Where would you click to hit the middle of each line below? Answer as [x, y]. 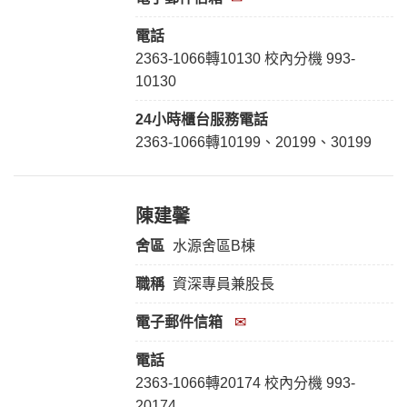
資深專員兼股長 [221, 284]
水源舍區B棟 [213, 246]
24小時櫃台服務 [187, 120]
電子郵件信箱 [179, 323]
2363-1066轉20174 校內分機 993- [245, 383]
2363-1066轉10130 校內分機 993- [245, 59]
